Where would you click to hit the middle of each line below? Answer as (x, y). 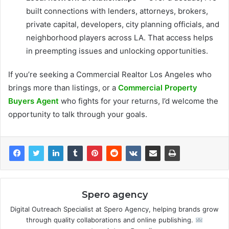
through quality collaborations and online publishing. (111, 220)
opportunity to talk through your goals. (78, 114)
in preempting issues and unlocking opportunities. (117, 51)
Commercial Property (158, 88)
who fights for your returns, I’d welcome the (139, 101)
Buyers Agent (33, 101)
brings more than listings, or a (63, 88)
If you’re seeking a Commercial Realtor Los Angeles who (110, 75)
